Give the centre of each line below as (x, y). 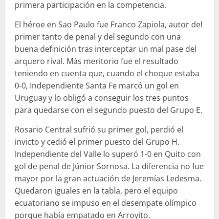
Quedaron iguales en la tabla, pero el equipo (96, 190)
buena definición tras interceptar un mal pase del (106, 49)
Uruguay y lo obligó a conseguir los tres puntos (102, 98)
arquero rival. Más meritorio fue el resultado (97, 61)
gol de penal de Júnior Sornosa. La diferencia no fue (109, 166)
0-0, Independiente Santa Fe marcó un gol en (97, 85)
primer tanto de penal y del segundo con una (98, 36)
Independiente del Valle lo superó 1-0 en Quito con (108, 154)
